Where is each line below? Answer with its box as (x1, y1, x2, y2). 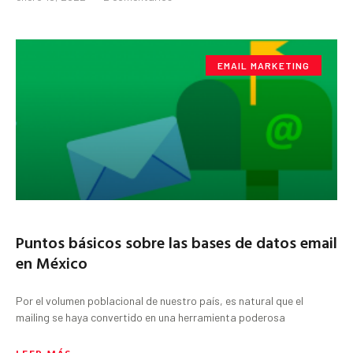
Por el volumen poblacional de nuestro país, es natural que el (16, 293, 303, 307)
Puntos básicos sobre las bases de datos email (16, 229, 337, 254)
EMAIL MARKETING (217, 59, 310, 71)
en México (16, 250, 87, 274)
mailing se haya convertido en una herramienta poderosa (16, 310, 285, 324)
